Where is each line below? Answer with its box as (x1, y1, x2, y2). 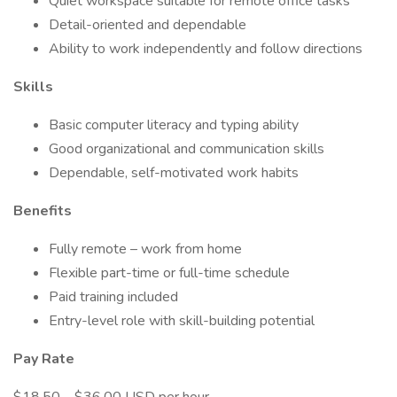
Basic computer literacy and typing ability (49, 115, 299, 135)
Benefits (13, 201, 72, 221)
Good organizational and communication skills (49, 139, 324, 159)
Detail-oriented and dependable (49, 15, 246, 35)
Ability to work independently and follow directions (49, 39, 362, 58)
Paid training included (49, 287, 178, 307)
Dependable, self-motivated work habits (49, 163, 299, 183)
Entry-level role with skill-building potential (49, 311, 315, 331)
